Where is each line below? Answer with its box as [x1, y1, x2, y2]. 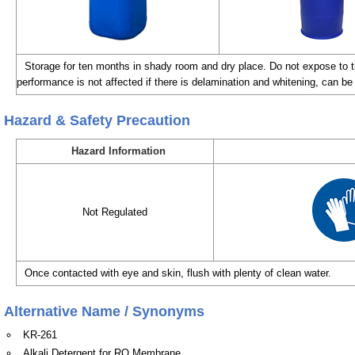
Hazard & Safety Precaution [4, 113, 190, 129]
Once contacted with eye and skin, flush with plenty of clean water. [24, 267, 331, 280]
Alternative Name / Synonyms [4, 303, 204, 320]
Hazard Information [71, 145, 166, 158]
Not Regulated [82, 206, 147, 219]
